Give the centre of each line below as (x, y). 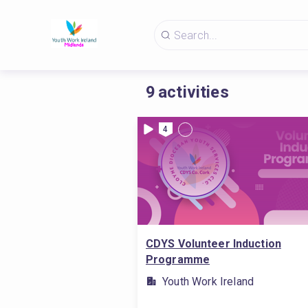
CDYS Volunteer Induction (213, 244)
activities (194, 92)
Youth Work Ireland (208, 282)
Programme (178, 260)
